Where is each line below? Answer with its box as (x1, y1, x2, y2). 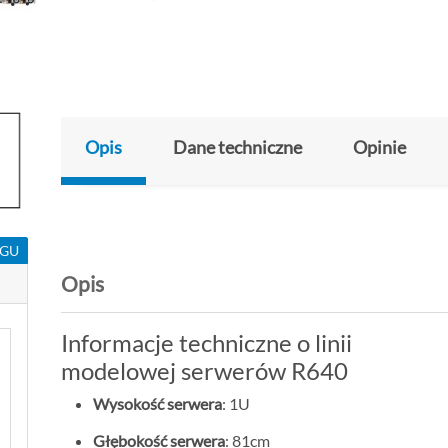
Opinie (353, 136, 406, 159)
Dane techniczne (173, 136, 302, 159)
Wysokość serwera (93, 394, 222, 414)
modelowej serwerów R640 (61, 356, 348, 386)
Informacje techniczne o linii (61, 328, 352, 358)
